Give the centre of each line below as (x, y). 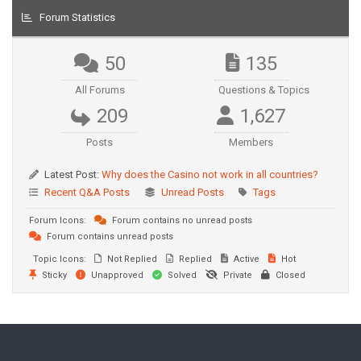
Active (245, 259)
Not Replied (131, 259)
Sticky (53, 275)
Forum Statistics (77, 17)
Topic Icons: (60, 259)
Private (237, 275)
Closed (289, 275)
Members (251, 142)
